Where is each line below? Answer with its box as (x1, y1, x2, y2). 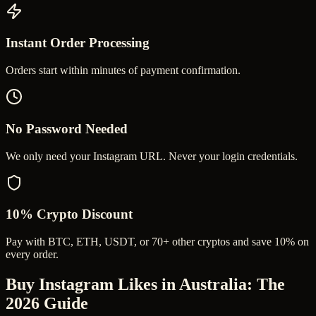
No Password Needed (6, 121, 128, 136)
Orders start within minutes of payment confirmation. (6, 64, 241, 77)
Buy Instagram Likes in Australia (6, 274, 247, 293)
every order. (6, 248, 59, 261)
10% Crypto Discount (6, 207, 133, 222)
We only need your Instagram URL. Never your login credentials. (6, 150, 298, 162)
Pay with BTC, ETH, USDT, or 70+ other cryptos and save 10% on (6, 236, 309, 248)
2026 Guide (6, 293, 88, 312)
